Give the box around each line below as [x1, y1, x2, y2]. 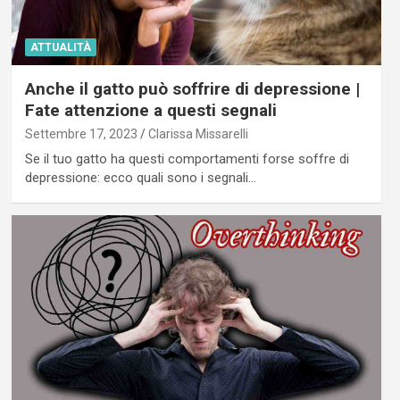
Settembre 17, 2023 [24, 127, 137, 142]
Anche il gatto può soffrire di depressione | [24, 79, 360, 100]
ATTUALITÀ [29, 41, 91, 54]
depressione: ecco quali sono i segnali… [24, 170, 256, 187]
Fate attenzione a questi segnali [24, 100, 277, 121]
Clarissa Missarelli [147, 127, 248, 142]
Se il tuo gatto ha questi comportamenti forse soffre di [24, 151, 349, 168]
